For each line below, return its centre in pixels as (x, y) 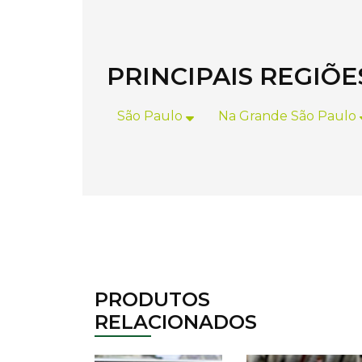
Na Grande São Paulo (289, 116)
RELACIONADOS (176, 322)
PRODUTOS (152, 299)
